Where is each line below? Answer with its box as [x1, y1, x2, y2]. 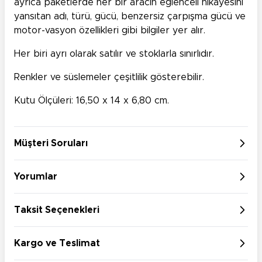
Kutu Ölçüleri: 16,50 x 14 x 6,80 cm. [14, 96, 169, 106]
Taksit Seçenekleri [14, 205, 99, 215]
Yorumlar [14, 172, 57, 182]
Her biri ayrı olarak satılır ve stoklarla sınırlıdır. [14, 49, 214, 59]
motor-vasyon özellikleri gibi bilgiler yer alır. [14, 26, 205, 36]
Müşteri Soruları [14, 139, 88, 149]
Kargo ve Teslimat [14, 239, 100, 249]
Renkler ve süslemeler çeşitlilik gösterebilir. [14, 73, 204, 82]
